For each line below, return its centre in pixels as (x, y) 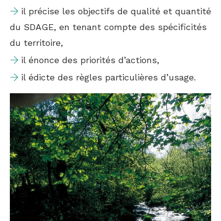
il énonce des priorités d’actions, (90, 60)
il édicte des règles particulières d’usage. (109, 77)
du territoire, (37, 43)
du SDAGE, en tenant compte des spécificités (108, 27)
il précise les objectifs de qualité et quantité (116, 11)
